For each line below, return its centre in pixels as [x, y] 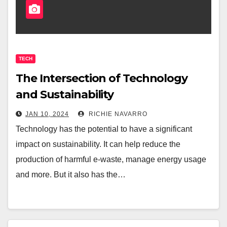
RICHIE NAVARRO [117, 114]
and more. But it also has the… [71, 174]
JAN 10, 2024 [47, 114]
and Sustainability [65, 94]
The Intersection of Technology [102, 78]
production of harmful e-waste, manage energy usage [111, 159]
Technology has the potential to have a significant [104, 129]
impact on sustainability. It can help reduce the [98, 144]
